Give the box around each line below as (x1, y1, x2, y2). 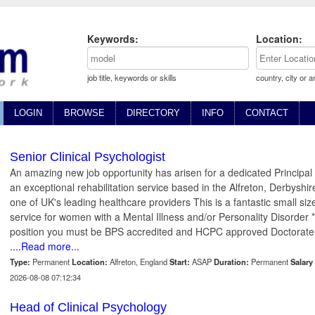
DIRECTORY (127, 108, 180, 119)
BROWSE (64, 108, 105, 119)
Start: (169, 256, 190, 268)
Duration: (214, 256, 249, 268)
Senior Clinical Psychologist (10, 150, 165, 165)
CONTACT (245, 108, 288, 119)
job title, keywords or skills (87, 72, 176, 83)
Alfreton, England (108, 256, 169, 268)
